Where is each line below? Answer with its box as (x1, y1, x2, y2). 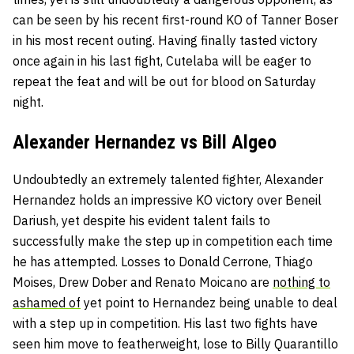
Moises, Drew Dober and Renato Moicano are (13, 273, 273, 290)
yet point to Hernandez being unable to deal (81, 294, 337, 311)
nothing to (273, 273, 330, 290)
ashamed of (13, 294, 81, 311)
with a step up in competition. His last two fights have (13, 314, 318, 331)
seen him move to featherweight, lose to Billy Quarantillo (13, 335, 338, 352)
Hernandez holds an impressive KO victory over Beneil (13, 191, 322, 208)
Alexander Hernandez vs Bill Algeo (13, 130, 277, 153)
